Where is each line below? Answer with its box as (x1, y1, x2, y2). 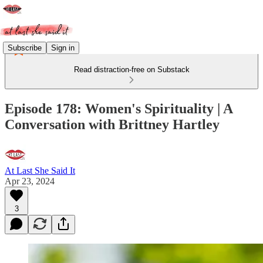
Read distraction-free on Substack (73, 65, 190, 74)
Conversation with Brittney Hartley (5, 116, 220, 132)
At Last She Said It (5, 165, 75, 176)
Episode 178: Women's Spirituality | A (5, 100, 232, 116)
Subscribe (8, 43, 42, 52)
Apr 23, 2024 (5, 176, 55, 186)
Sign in (51, 43, 75, 52)
